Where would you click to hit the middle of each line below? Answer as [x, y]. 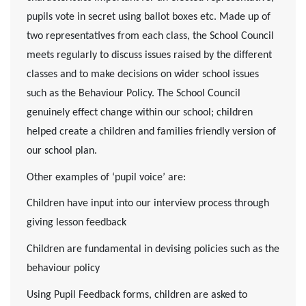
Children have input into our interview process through [148, 204]
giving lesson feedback [76, 223]
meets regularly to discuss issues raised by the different [149, 56]
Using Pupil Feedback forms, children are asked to [137, 295]
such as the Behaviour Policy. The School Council [134, 94]
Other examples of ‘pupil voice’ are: [106, 177]
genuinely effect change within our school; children [140, 113]
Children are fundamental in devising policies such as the [153, 250]
